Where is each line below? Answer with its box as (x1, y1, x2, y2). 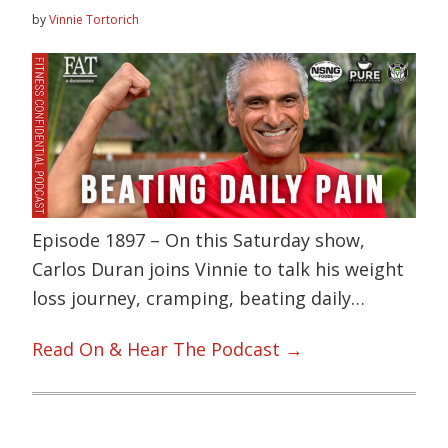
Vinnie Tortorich (49, 11, 140, 29)
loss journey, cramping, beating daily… (32, 285, 366, 310)
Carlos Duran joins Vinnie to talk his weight (32, 256, 405, 281)
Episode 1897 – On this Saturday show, (32, 227, 366, 252)
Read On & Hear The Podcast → (32, 337, 304, 362)
